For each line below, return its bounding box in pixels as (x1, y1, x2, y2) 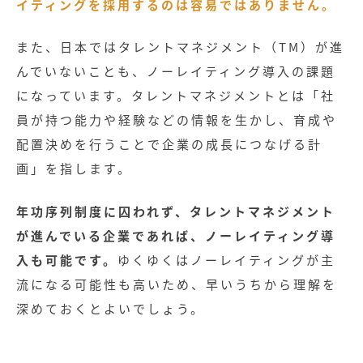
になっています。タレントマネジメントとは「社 (16, 87, 335, 105)
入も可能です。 (16, 250, 117, 268)
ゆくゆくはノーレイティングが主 (117, 250, 335, 268)
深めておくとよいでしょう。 (16, 299, 205, 317)
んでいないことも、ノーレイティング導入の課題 (16, 62, 335, 80)
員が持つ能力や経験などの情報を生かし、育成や (16, 111, 337, 129)
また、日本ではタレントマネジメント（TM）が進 (16, 38, 344, 56)
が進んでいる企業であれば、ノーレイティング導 (16, 226, 335, 244)
